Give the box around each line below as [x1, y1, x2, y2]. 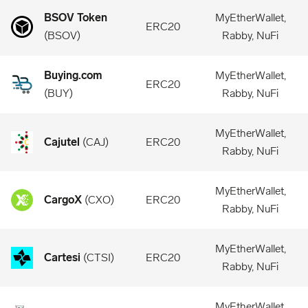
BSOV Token [44, 11, 107, 24]
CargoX [44, 193, 82, 206]
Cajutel [44, 135, 80, 148]
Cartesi [44, 251, 80, 264]
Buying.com [44, 69, 102, 82]
